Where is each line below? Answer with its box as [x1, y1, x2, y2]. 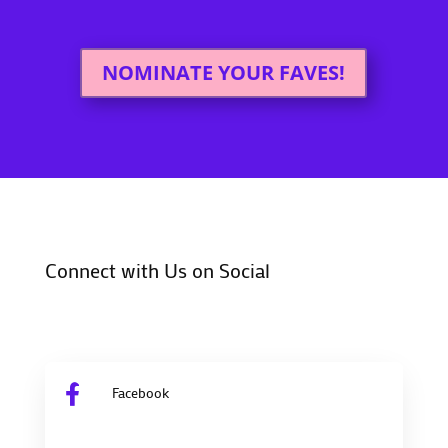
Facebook [111, 382, 169, 402]
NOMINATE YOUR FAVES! [102, 58, 346, 86]
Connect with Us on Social [44, 256, 270, 283]
